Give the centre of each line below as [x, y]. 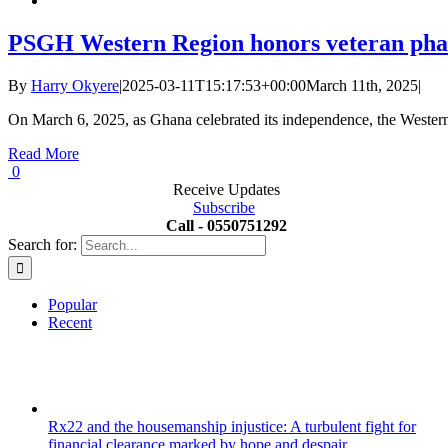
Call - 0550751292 [226, 226]
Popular [72, 305]
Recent [70, 323]
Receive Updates [224, 190]
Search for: [42, 245]
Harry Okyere [75, 86]
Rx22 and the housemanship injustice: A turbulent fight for [232, 427]
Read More [43, 154]
